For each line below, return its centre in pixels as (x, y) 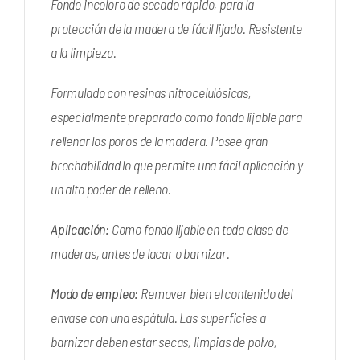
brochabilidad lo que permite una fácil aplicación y (176, 165)
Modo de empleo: (96, 294)
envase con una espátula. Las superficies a (158, 318)
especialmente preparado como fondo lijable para (176, 117)
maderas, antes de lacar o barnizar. (140, 254)
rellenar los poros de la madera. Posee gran (159, 141)
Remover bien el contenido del (217, 294)
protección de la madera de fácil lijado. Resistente (176, 29)
